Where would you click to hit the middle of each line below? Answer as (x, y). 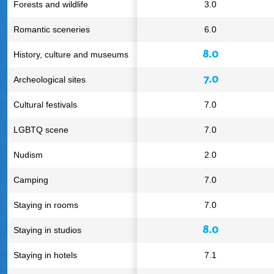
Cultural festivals (45, 105)
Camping (31, 180)
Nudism (28, 155)
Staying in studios (47, 230)
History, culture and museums (71, 54)
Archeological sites (50, 80)
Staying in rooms (46, 205)
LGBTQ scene (41, 130)
